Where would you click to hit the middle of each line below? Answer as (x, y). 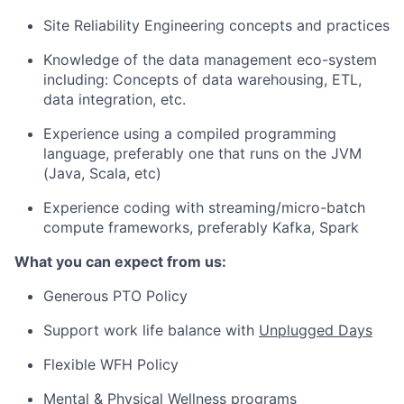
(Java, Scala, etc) (102, 173)
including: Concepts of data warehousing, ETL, (202, 79)
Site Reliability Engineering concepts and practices (216, 25)
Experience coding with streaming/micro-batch (204, 207)
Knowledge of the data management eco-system (210, 60)
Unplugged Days (316, 330)
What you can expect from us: (120, 262)
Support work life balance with (151, 330)
